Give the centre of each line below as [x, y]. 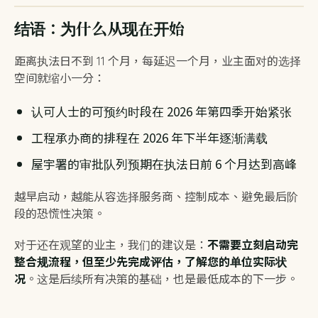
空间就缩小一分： [60, 78]
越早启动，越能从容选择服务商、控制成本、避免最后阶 [156, 197]
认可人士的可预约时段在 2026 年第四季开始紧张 [161, 111]
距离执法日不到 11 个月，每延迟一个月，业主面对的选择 [158, 61]
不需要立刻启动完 [253, 245]
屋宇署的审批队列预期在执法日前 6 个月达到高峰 [164, 164]
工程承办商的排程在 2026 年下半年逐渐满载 [149, 137]
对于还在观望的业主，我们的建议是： [111, 245]
